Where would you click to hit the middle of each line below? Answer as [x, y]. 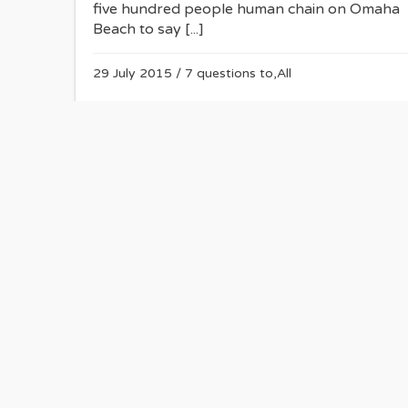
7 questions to [229, 74]
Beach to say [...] [148, 30]
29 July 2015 [133, 74]
